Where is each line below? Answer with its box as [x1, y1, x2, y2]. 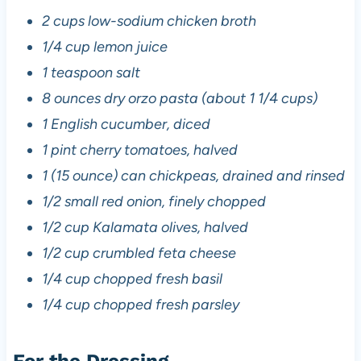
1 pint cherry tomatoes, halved [41, 140, 238, 159]
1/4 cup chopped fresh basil [41, 269, 222, 288]
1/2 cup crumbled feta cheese [41, 243, 236, 262]
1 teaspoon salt [41, 63, 140, 81]
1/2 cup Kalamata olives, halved [41, 218, 248, 236]
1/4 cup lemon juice [41, 37, 168, 56]
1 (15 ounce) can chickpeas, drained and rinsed [41, 166, 345, 185]
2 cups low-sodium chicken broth [41, 11, 256, 30]
